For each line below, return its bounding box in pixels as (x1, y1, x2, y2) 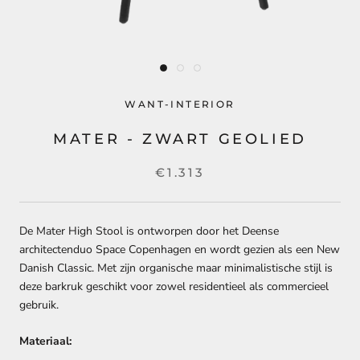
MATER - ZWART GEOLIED (53, 129, 307, 148)
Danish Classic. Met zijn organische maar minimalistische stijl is (19, 260, 333, 276)
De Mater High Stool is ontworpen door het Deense (19, 223, 279, 239)
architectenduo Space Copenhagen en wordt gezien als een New (19, 241, 340, 257)
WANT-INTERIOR (125, 97, 235, 110)
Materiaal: (19, 333, 72, 350)
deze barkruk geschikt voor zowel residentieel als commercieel (19, 278, 329, 294)
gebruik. (19, 297, 62, 313)
